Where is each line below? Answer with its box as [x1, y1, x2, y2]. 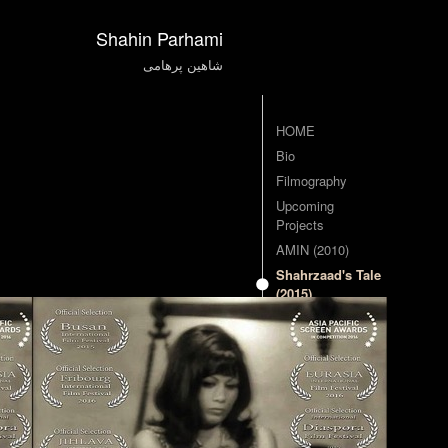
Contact [276, 309, 321, 328]
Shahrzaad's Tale [276, 265, 381, 284]
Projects [276, 215, 324, 234]
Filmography [276, 171, 347, 190]
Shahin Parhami [96, 25, 223, 51]
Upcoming [276, 196, 334, 215]
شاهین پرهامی [143, 55, 223, 74]
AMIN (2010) [276, 240, 349, 259]
